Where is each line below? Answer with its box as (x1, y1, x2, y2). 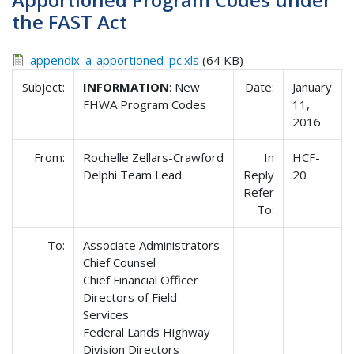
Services (83, 306, 130, 322)
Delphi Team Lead (83, 166, 183, 183)
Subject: (21, 78, 65, 95)
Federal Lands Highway (83, 323, 211, 340)
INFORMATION (83, 78, 170, 95)
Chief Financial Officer (83, 271, 199, 288)
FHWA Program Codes (83, 96, 207, 112)
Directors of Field (83, 288, 178, 305)
